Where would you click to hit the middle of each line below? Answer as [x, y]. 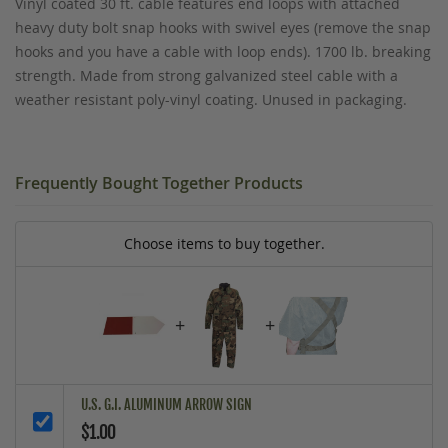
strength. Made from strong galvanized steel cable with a [206, 75]
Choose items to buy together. [224, 243]
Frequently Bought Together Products [159, 182]
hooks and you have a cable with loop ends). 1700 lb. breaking [223, 51]
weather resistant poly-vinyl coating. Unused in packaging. [211, 99]
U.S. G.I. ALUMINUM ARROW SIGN [166, 405]
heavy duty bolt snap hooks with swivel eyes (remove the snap [223, 27]
